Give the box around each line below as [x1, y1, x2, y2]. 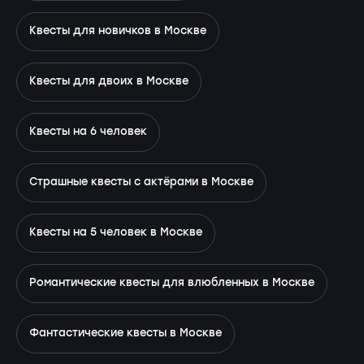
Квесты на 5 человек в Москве [29, 224, 202, 242]
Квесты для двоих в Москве [29, 73, 188, 91]
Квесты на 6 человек [29, 123, 147, 141]
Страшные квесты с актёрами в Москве [29, 174, 253, 192]
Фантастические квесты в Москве [29, 325, 222, 343]
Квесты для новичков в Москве [29, 23, 206, 41]
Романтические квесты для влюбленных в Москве [29, 275, 314, 292]
